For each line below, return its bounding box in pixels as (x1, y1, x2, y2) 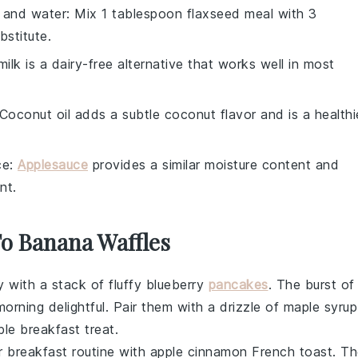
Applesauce (18, 157, 88, 173)
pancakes (208, 276, 268, 292)
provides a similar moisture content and (88, 157, 339, 173)
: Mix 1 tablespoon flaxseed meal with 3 (66, 6, 317, 22)
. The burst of (268, 276, 355, 292)
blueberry (145, 276, 209, 292)
